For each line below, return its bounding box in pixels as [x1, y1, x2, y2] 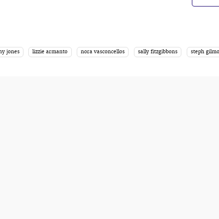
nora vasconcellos [81, 48, 125, 55]
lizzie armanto [32, 48, 68, 55]
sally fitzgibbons [138, 48, 178, 55]
